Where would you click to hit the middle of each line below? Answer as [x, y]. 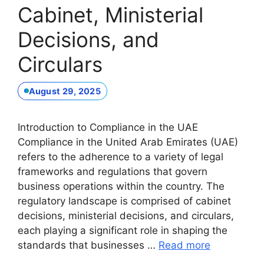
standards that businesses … [88, 245]
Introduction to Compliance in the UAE [108, 128]
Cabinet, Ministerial [110, 15]
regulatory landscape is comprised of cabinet [124, 201]
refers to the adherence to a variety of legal [121, 157]
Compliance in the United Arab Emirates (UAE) [128, 142]
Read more [184, 245]
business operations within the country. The [121, 187]
